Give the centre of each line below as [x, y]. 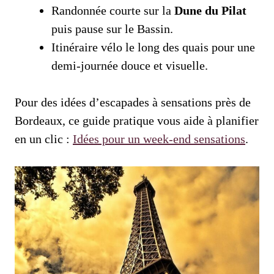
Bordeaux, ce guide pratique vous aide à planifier [137, 121]
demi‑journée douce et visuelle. [130, 66]
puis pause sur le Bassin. [112, 29]
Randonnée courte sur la [113, 11]
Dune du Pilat [210, 11]
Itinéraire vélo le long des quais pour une [153, 47]
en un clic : [44, 139]
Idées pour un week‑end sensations [159, 139]
